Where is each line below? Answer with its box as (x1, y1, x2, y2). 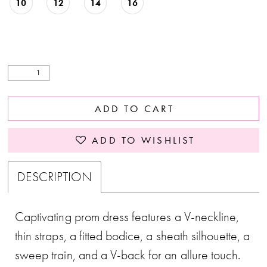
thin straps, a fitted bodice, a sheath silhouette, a (15, 227, 250, 244)
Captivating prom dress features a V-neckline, (15, 208, 240, 225)
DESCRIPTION (17, 169, 92, 185)
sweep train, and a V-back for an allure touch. (15, 246, 241, 263)
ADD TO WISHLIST (92, 133, 195, 147)
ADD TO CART (94, 102, 175, 115)
